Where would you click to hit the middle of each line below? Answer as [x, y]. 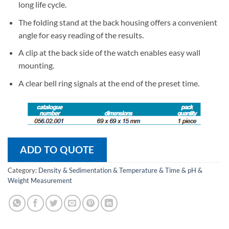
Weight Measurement [40, 181]
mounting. [36, 65]
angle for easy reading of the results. [81, 35]
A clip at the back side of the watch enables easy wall [109, 53]
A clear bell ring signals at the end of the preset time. [109, 83]
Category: [23, 170]
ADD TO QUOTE [57, 150]
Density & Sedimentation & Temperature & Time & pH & [120, 170]
